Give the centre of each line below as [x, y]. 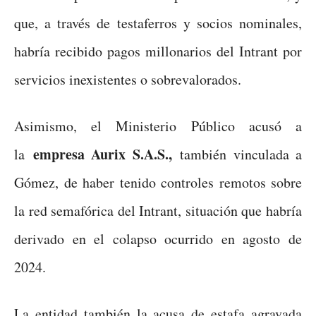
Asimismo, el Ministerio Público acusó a [158, 126]
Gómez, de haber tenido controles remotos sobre [158, 182]
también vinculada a [237, 154]
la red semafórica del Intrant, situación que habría [158, 210]
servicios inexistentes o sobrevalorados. [128, 79]
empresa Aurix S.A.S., [102, 154]
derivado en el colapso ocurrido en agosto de [158, 238]
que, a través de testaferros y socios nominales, [158, 23]
